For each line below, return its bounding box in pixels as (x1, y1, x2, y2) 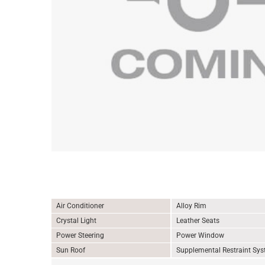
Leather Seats (176, 216, 219, 225)
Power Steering (56, 231, 104, 240)
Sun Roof (56, 246, 85, 254)
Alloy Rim (176, 202, 206, 210)
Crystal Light (56, 216, 96, 225)
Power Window (176, 231, 224, 240)
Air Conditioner (56, 202, 104, 210)
